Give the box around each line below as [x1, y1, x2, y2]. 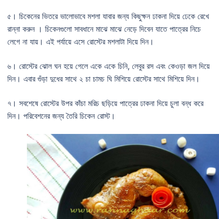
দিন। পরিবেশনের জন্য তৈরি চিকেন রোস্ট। [7, 110, 115, 121]
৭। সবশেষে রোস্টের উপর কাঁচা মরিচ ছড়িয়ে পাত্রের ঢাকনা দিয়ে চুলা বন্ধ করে [7, 98, 203, 108]
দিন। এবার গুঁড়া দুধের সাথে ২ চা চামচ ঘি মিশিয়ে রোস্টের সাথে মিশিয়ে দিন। [7, 73, 200, 84]
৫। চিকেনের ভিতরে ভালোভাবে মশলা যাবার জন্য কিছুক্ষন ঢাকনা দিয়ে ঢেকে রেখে [7, 11, 209, 21]
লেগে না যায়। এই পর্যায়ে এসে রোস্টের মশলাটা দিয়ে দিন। [7, 36, 154, 46]
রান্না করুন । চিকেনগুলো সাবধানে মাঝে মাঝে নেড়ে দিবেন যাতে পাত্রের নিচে [7, 23, 201, 34]
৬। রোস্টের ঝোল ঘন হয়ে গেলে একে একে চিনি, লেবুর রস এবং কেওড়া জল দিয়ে [7, 61, 210, 71]
